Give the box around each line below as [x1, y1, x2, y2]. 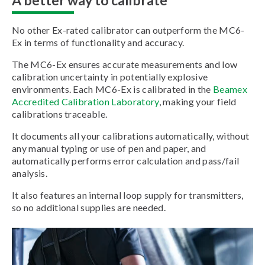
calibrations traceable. [12, 108, 108, 120]
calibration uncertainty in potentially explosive [12, 71, 208, 83]
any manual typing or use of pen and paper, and [12, 143, 206, 154]
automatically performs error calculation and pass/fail [12, 155, 240, 167]
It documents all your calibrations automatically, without [12, 130, 250, 142]
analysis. [12, 167, 47, 179]
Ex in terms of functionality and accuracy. [12, 37, 185, 49]
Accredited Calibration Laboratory [12, 96, 159, 108]
